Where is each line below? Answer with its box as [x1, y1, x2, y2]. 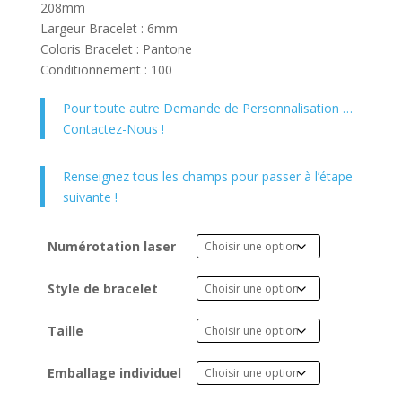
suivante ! [62, 188, 118, 206]
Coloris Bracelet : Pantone [39, 40, 192, 58]
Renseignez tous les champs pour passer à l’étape [62, 168, 353, 186]
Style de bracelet [48, 280, 158, 298]
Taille [48, 322, 83, 340]
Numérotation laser [48, 238, 176, 256]
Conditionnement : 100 [39, 61, 172, 79]
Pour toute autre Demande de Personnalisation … [62, 100, 353, 118]
